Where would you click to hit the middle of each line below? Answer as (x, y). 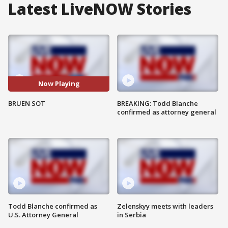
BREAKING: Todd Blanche (158, 103)
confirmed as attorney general (167, 112)
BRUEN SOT (27, 103)
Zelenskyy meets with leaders (165, 206)
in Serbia (132, 215)
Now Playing (59, 84)
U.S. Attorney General (43, 215)
